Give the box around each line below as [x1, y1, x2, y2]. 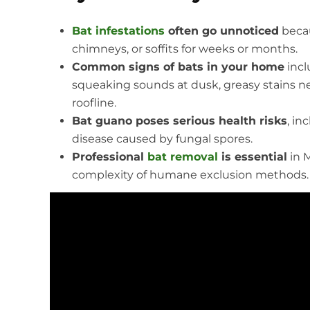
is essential [217, 150, 287, 164]
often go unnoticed [164, 24, 279, 38]
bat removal [147, 150, 218, 164]
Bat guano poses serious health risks [71, 114, 287, 128]
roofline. [71, 96, 116, 110]
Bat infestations [71, 24, 165, 38]
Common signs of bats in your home [71, 60, 284, 74]
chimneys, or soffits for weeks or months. [71, 42, 298, 56]
